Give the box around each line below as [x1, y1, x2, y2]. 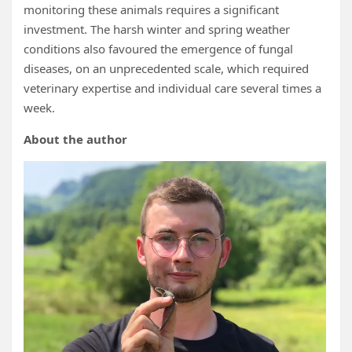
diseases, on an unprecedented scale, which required [24, 60, 309, 77]
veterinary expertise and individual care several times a [24, 80, 321, 97]
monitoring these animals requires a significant [24, 2, 279, 18]
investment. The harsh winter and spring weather [24, 21, 290, 38]
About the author [24, 131, 127, 148]
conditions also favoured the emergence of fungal [24, 41, 293, 57]
